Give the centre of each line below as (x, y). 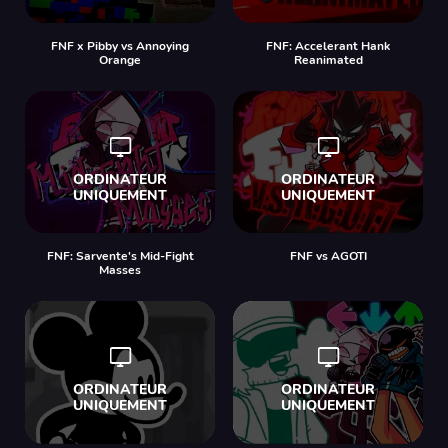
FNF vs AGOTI (328, 256)
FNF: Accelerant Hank (328, 45)
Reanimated (328, 59)
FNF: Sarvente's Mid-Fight (120, 256)
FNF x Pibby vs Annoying (120, 45)
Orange (120, 59)
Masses (120, 270)
